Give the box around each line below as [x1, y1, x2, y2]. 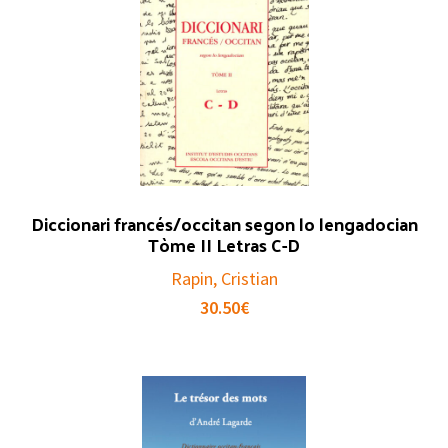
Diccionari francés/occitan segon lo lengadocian [30, 206, 418, 240]
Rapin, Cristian [170, 266, 278, 290]
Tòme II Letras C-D [148, 227, 300, 261]
